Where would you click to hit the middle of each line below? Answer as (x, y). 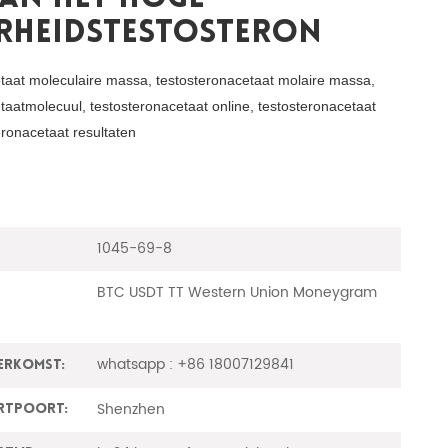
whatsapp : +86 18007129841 (196, 365)
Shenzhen (131, 409)
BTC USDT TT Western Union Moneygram (237, 293)
